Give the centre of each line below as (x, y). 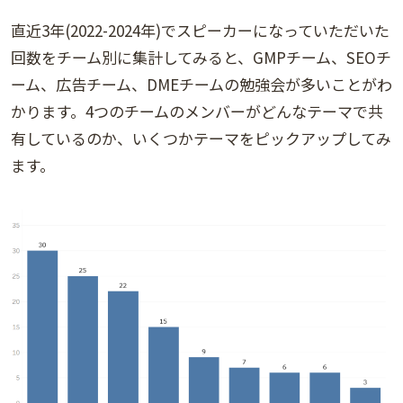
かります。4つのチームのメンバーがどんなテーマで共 (197, 111)
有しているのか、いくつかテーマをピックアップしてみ (201, 138)
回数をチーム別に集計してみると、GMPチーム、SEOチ (201, 57)
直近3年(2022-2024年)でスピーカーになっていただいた (200, 30)
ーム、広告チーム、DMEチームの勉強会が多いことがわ (201, 84)
